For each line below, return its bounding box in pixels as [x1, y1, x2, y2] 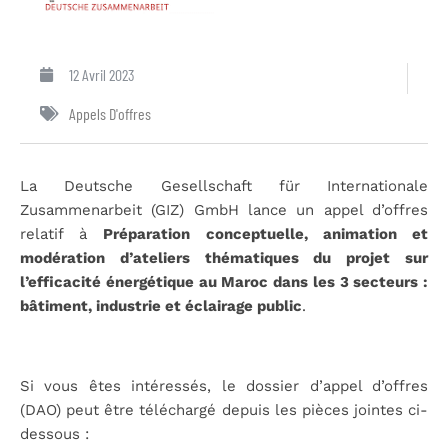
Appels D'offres [69, 103, 151, 123]
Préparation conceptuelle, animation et [103, 224, 429, 243]
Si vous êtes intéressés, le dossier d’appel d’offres [20, 376, 428, 395]
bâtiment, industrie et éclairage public [20, 296, 302, 315]
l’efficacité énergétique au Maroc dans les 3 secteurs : [20, 272, 428, 291]
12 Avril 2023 [69, 64, 135, 84]
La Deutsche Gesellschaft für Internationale [20, 176, 428, 195]
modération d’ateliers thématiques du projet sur [20, 248, 428, 267]
